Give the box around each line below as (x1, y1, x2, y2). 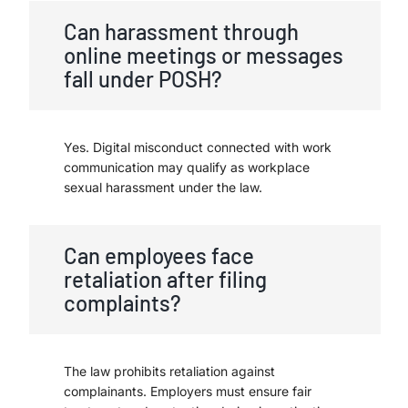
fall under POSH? (64, 65, 222, 92)
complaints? (64, 289, 181, 316)
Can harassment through (64, 17, 299, 45)
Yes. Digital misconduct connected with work (64, 138, 331, 155)
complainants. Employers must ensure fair (64, 382, 311, 399)
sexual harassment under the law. (64, 178, 262, 195)
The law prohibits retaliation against (64, 362, 275, 379)
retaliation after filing (64, 265, 267, 292)
